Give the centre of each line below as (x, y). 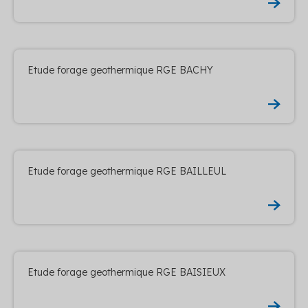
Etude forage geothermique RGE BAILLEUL (127, 171)
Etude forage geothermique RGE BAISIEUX (126, 272)
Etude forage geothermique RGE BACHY (120, 70)
